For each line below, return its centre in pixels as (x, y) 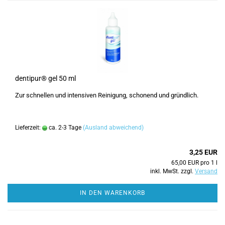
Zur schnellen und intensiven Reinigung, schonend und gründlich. (107, 95)
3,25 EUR (203, 152)
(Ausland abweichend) (113, 128)
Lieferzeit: (29, 128)
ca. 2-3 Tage (64, 128)
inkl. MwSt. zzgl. (173, 171)
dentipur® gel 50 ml (45, 78)
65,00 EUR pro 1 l (194, 163)
